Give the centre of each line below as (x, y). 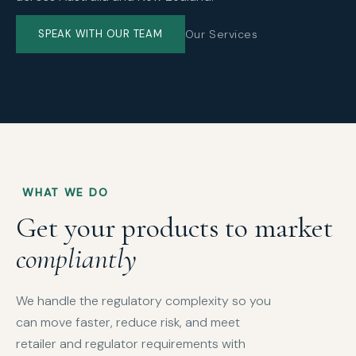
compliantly (76, 259)
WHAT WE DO (66, 192)
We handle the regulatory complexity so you (143, 301)
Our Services (221, 34)
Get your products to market (174, 228)
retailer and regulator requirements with (131, 344)
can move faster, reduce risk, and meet (128, 323)
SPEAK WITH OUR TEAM (101, 34)
